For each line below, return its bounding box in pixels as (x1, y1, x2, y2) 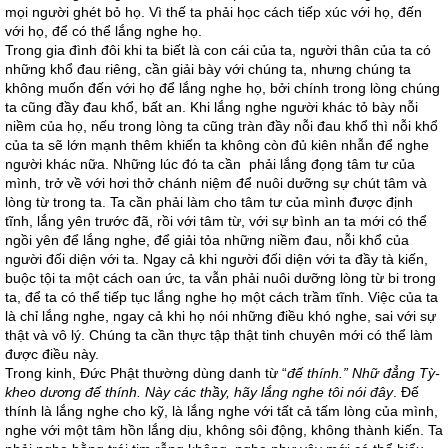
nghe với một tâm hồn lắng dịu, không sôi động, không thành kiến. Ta (5, 422, 443, 438)
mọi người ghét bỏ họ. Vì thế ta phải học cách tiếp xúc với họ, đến (5, 4, 422, 20)
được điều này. (5, 346, 99, 362)
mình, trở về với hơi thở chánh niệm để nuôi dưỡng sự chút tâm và (5, 175, 427, 191)
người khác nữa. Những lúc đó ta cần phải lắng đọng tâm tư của (5, 156, 415, 172)
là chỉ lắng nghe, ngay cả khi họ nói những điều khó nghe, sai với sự (5, 308, 436, 324)
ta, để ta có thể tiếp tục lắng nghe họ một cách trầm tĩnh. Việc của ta (5, 289, 438, 305)
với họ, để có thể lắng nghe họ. (5, 23, 202, 39)
